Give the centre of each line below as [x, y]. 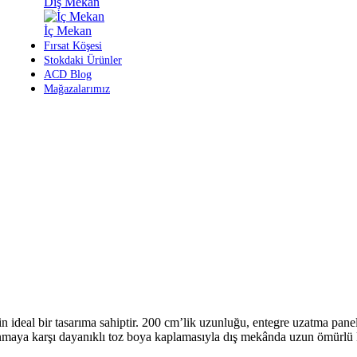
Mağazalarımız [77, 89]
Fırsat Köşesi [73, 46]
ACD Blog [68, 75]
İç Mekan [68, 31]
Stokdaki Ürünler [83, 60]
